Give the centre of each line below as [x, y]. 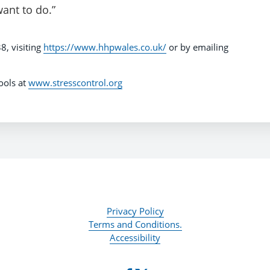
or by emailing [197, 47]
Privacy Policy [135, 211]
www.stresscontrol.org [75, 83]
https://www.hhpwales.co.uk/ [105, 47]
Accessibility [135, 238]
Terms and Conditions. [135, 224]
